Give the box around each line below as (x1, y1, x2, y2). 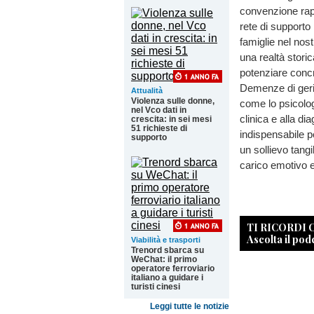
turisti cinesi (131, 282, 180, 292)
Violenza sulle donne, (131, 96, 214, 106)
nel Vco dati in (131, 105, 186, 115)
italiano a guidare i (131, 273, 203, 282)
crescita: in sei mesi (131, 114, 212, 124)
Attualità (131, 86, 163, 95)
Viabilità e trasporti (131, 235, 200, 244)
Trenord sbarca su (131, 245, 204, 255)
